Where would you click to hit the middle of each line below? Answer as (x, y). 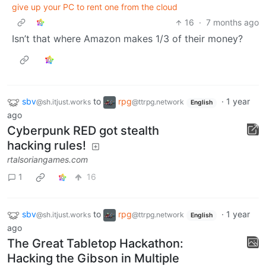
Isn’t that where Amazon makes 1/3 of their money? (127, 39)
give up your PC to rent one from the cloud (95, 7)
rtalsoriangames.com (47, 159)
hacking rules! (47, 145)
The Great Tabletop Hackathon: (95, 243)
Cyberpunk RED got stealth (83, 130)
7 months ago (232, 23)
